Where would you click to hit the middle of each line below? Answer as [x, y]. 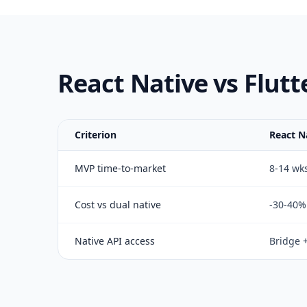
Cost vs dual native [118, 205]
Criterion [96, 135]
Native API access [115, 241]
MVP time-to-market [120, 168]
